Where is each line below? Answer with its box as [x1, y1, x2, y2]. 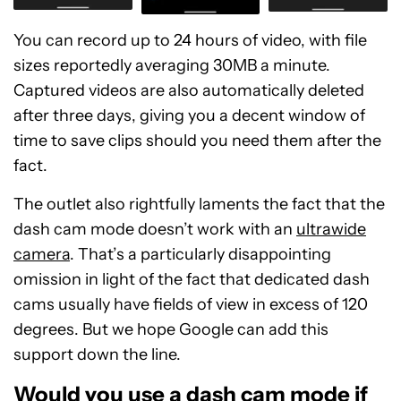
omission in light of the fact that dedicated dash [13, 269, 370, 289]
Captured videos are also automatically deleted [13, 80, 364, 100]
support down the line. [13, 344, 181, 364]
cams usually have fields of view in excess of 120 [13, 294, 368, 314]
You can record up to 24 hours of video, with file [13, 30, 367, 50]
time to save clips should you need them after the [13, 130, 381, 150]
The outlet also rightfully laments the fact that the [13, 193, 385, 214]
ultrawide [296, 218, 366, 239]
